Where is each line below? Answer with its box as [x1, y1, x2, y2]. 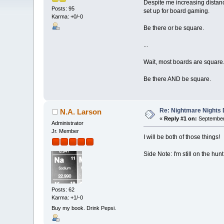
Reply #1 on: [164, 115, 197, 122]
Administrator [51, 120, 84, 126]
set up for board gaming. [143, 7, 209, 14]
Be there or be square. [143, 24, 204, 31]
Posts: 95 [51, 5, 75, 12]
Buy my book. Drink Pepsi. [51, 204, 116, 211]
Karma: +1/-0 [51, 194, 83, 200]
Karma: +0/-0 [51, 13, 83, 20]
